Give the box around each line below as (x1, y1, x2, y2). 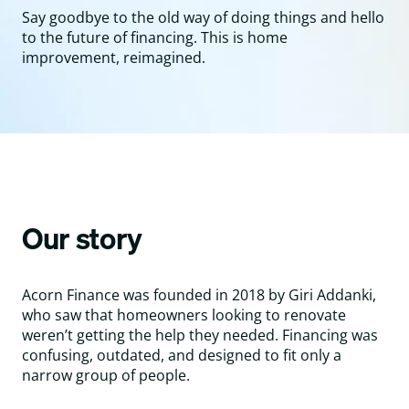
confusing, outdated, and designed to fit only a (22, 345, 341, 365)
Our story (22, 215, 143, 262)
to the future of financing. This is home (22, 27, 288, 47)
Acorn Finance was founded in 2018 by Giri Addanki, (22, 285, 376, 305)
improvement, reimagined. (22, 47, 205, 68)
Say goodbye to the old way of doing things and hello (22, 7, 384, 27)
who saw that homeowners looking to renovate (22, 305, 346, 325)
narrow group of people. (22, 365, 190, 385)
